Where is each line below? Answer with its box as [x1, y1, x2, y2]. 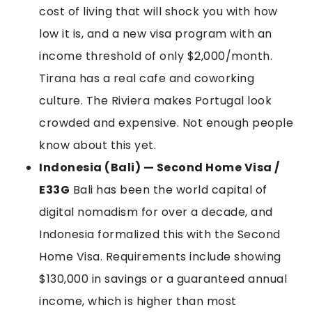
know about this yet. [39, 136, 156, 153]
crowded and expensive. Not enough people [39, 114, 293, 131]
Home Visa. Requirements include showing [39, 248, 281, 265]
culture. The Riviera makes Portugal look [39, 92, 272, 109]
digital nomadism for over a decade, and [39, 203, 273, 220]
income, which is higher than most [39, 292, 237, 309]
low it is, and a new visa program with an [39, 25, 272, 42]
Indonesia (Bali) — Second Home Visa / [39, 159, 280, 175]
